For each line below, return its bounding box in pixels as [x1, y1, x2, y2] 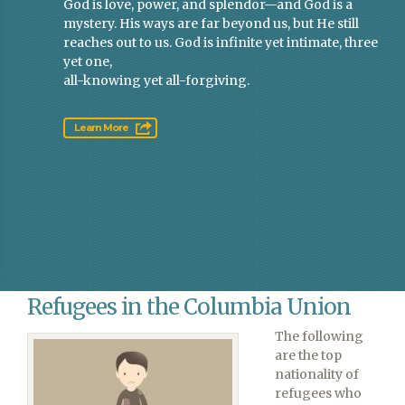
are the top [275, 346, 342, 363]
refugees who [275, 384, 362, 401]
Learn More [73, 121, 128, 135]
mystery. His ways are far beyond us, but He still [62, 15, 359, 33]
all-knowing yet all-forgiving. [62, 72, 250, 89]
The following [275, 327, 363, 344]
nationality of [275, 365, 359, 382]
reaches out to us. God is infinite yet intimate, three [62, 34, 378, 52]
